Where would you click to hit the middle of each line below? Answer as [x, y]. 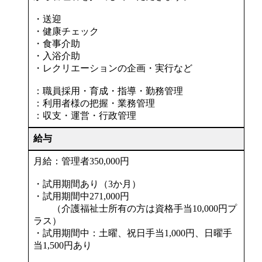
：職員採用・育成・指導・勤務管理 [108, 91]
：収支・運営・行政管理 [85, 115]
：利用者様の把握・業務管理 [94, 103]
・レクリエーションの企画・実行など [113, 68]
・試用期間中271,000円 [81, 196]
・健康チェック [66, 31]
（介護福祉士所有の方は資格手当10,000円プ [135, 208]
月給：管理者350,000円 [81, 161]
